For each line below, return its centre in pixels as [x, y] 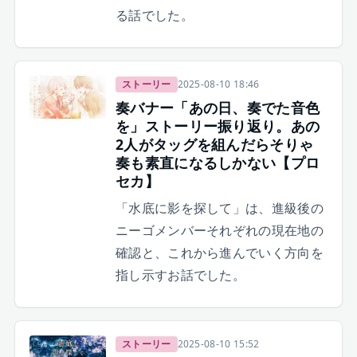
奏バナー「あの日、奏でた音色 [218, 108]
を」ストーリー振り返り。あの [218, 126]
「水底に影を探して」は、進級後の [220, 208]
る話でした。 [154, 16]
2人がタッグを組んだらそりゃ [214, 145]
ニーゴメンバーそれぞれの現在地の [220, 231]
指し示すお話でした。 [180, 275]
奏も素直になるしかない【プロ [218, 163]
